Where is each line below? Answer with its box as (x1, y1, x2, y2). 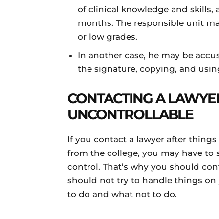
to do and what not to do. (67, 189, 179, 199)
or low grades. (78, 32, 137, 42)
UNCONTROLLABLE (67, 106, 193, 123)
